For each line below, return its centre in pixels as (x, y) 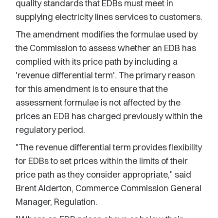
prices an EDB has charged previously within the (109, 116)
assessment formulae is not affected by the (98, 102)
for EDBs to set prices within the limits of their (102, 161)
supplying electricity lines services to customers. (109, 17)
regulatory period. (50, 130)
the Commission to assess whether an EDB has (106, 48)
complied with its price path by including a (97, 62)
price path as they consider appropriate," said (103, 174)
